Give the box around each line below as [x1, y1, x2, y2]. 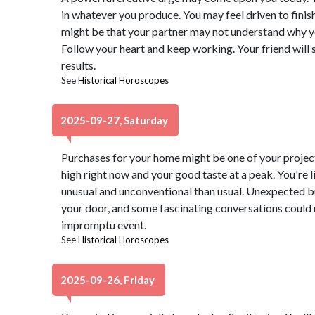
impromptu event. [60, 218, 146, 231]
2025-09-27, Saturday [60, 114, 170, 127]
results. [60, 58, 96, 72]
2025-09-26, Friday [60, 274, 157, 286]
